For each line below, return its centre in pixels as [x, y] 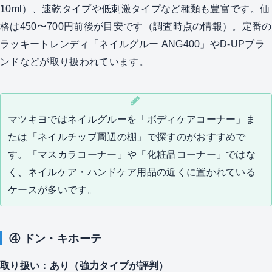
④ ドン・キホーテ [55, 239]
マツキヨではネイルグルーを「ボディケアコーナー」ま [132, 119]
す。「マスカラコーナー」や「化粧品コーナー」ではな [132, 154]
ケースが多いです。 [53, 189]
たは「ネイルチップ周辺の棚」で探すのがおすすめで [127, 136]
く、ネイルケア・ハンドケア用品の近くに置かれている [132, 172]
